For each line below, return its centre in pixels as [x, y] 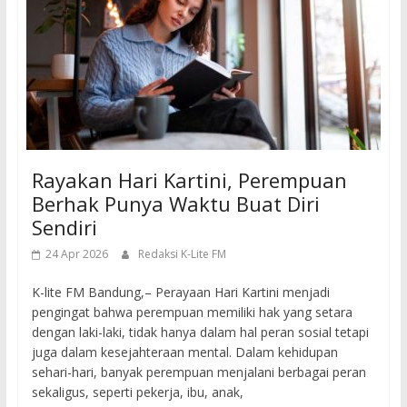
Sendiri [64, 228]
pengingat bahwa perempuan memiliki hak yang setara [192, 313]
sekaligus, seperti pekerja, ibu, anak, [137, 392]
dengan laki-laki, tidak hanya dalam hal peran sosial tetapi [200, 333]
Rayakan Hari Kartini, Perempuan [189, 180]
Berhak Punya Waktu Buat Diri [175, 204]
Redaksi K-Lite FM [182, 254]
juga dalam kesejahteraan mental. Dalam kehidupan [184, 352]
